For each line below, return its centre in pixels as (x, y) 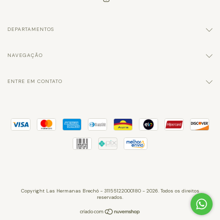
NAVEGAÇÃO (25, 55)
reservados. (110, 197)
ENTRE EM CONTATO (35, 82)
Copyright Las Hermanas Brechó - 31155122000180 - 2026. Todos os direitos (110, 191)
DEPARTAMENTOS (31, 29)
